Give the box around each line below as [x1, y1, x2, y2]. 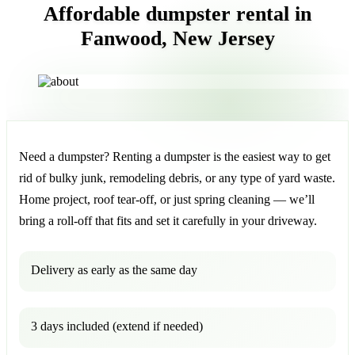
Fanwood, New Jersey [80, 26, 275, 50]
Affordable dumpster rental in [44, 2, 311, 25]
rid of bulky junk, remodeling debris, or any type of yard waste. [19, 170, 335, 185]
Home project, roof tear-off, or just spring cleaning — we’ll [19, 192, 315, 206]
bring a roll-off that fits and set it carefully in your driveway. [19, 213, 317, 227]
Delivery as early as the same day [31, 262, 197, 277]
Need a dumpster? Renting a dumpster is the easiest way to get [19, 149, 330, 163]
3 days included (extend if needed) [31, 319, 203, 333]
